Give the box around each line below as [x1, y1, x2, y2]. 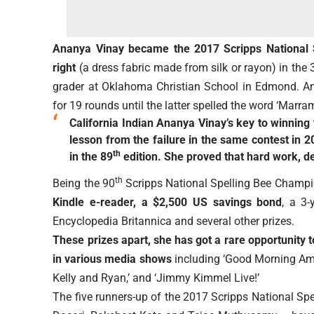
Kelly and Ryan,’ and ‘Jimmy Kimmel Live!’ [53, 271, 260, 285]
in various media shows [53, 252, 172, 266]
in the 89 [69, 150, 114, 164]
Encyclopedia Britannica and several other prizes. [53, 214, 295, 228]
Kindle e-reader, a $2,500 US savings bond [53, 196, 282, 210]
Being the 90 [53, 177, 115, 191]
